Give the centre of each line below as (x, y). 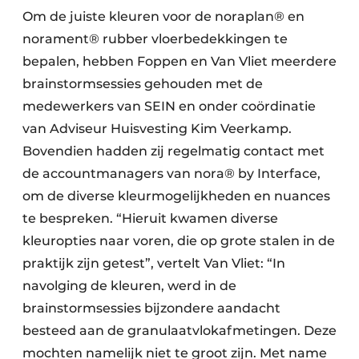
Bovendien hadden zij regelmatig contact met (173, 151)
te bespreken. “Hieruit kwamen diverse (150, 218)
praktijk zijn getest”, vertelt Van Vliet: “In (154, 263)
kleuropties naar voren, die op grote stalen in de (179, 241)
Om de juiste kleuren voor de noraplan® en (163, 16)
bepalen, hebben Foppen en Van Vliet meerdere (179, 61)
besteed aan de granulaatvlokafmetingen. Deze (179, 331)
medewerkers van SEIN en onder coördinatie (169, 106)
